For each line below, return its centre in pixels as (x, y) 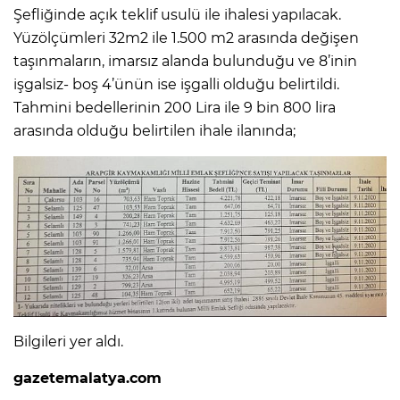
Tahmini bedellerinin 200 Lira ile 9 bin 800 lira (175, 107)
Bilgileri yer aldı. (70, 341)
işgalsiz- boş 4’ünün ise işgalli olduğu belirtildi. (176, 84)
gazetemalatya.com (87, 378)
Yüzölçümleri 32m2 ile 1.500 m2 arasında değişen (186, 37)
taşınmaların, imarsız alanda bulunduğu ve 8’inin (185, 61)
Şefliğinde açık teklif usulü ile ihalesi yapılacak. (177, 14)
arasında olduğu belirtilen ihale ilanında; (154, 130)
